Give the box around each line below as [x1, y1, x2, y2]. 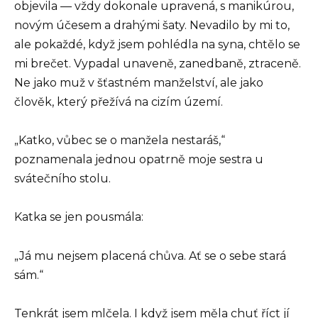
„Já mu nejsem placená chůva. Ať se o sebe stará [14, 248, 286, 263]
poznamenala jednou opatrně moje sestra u [14, 153, 263, 167]
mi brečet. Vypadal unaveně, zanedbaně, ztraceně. [14, 56, 301, 70]
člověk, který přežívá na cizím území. [14, 94, 223, 109]
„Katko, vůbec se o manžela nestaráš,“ [14, 133, 225, 148]
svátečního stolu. [14, 172, 111, 186]
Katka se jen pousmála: [14, 210, 143, 224]
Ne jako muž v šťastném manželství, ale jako [14, 75, 263, 89]
